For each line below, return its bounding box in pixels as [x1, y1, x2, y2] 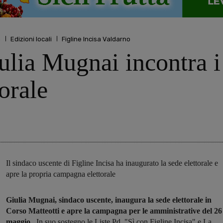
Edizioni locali [10, 35, 52, 43]
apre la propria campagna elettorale [6, 170, 115, 179]
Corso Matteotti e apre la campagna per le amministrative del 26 [6, 207, 222, 216]
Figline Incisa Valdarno [62, 35, 130, 43]
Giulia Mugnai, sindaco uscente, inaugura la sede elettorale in [6, 196, 212, 205]
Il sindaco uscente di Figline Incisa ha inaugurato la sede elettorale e [6, 159, 218, 168]
